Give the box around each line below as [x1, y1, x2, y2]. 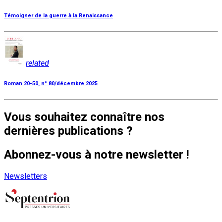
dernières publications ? [4, 124, 132, 138]
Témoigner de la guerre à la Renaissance [4, 12, 113, 19]
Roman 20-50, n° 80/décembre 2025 [4, 80, 98, 87]
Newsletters [4, 171, 47, 181]
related [26, 58, 49, 68]
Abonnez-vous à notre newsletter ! [4, 148, 189, 162]
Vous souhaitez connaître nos [4, 110, 165, 124]
